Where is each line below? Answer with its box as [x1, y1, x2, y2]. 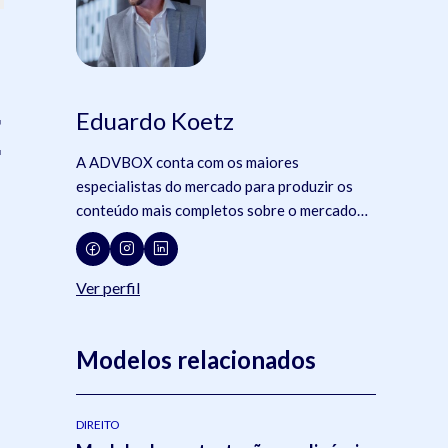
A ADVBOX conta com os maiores [76, 152, 299, 171]
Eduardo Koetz [76, 105, 234, 135]
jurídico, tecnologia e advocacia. [76, 224, 288, 243]
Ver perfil [76, 277, 140, 297]
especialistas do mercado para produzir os [76, 176, 353, 195]
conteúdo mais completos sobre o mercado [76, 200, 357, 219]
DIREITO [76, 416, 120, 432]
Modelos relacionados [76, 344, 316, 374]
